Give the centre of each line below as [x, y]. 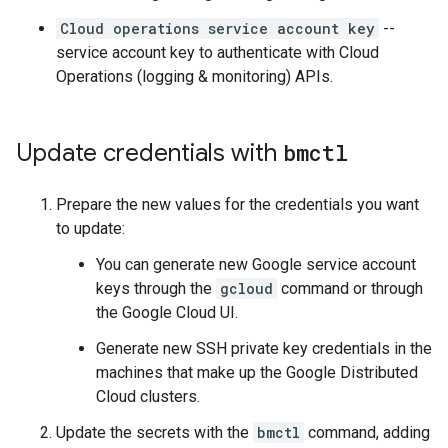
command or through [350, 288]
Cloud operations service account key [217, 28]
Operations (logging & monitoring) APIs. [194, 76]
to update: [90, 228]
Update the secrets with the [154, 432]
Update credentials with [149, 153]
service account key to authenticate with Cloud [217, 52]
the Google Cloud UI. [167, 312]
